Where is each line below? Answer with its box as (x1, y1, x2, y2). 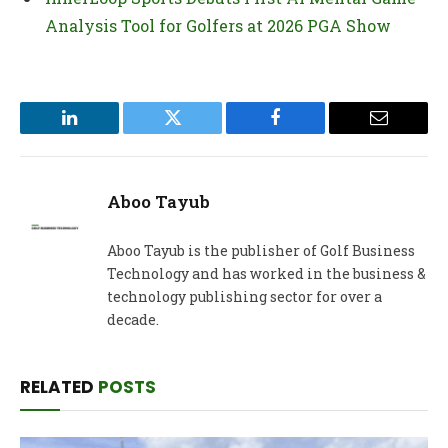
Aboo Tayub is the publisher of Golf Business (107, 240, 415, 260)
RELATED (20, 374, 98, 399)
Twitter (171, 123, 223, 142)
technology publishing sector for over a (107, 286, 382, 306)
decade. (107, 309, 159, 329)
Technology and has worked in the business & (107, 263, 426, 283)
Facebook (274, 123, 344, 142)
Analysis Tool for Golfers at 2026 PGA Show (45, 14, 391, 36)
